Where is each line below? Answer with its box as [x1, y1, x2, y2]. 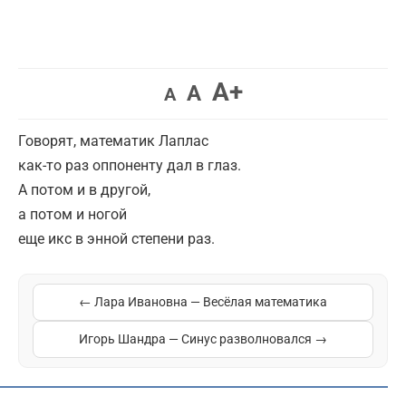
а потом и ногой [18, 206, 127, 223]
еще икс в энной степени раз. [18, 230, 215, 247]
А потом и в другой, [18, 181, 150, 198]
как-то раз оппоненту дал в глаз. [18, 157, 241, 174]
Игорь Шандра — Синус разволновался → [79, 332, 327, 346]
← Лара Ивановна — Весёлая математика [79, 295, 327, 309]
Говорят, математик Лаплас [18, 132, 208, 150]
